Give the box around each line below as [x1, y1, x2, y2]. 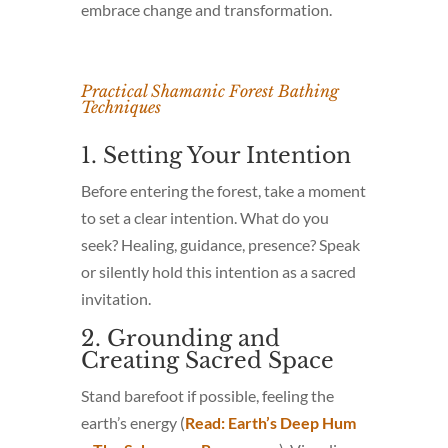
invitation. [80, 288, 151, 308]
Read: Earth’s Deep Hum [184, 412, 356, 432]
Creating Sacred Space [80, 346, 334, 374]
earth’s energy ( [80, 412, 185, 432]
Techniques [80, 96, 161, 117]
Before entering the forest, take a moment [80, 180, 366, 200]
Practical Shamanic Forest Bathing [80, 80, 339, 101]
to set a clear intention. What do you [80, 207, 329, 227]
